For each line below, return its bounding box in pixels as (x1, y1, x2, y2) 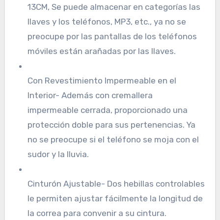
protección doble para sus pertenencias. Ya (27, 119, 195, 130)
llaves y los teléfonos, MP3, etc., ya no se (27, 16, 186, 27)
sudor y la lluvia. (27, 149, 89, 159)
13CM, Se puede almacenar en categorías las (27, 1, 200, 12)
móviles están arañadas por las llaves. (27, 46, 176, 56)
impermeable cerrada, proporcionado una (27, 105, 188, 115)
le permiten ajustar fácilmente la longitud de (27, 193, 203, 203)
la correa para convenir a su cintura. (27, 208, 166, 218)
